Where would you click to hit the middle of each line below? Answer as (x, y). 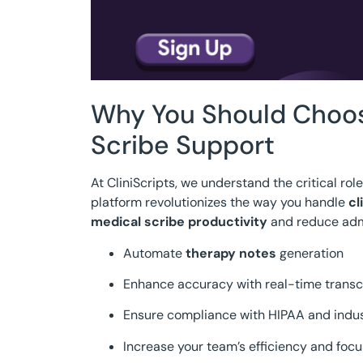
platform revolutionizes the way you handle (220, 203)
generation (310, 253)
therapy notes (231, 253)
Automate (154, 253)
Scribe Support (183, 145)
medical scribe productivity (179, 222)
